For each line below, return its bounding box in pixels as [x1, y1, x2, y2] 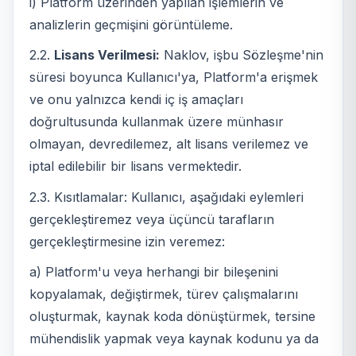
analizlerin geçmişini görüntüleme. [29, 16, 233, 33]
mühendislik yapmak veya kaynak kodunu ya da [29, 331, 319, 347]
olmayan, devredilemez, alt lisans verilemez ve [29, 136, 308, 153]
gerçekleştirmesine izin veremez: [29, 233, 225, 250]
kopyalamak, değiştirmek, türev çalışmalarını [29, 286, 298, 303]
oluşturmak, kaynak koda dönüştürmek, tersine [29, 308, 315, 325]
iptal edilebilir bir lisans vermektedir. [29, 158, 242, 175]
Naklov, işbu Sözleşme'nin [160, 47, 323, 64]
